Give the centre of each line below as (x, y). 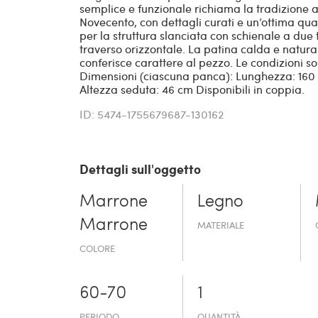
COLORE (97, 249)
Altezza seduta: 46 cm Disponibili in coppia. (192, 89)
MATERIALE (221, 225)
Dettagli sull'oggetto (140, 169)
